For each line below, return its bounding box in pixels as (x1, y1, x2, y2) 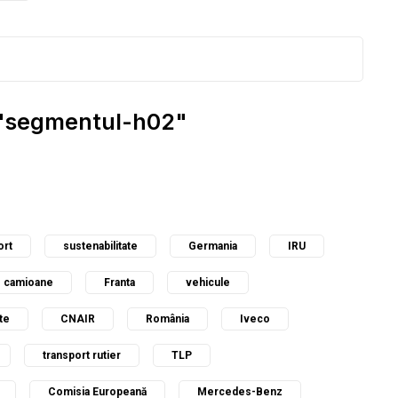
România (146, 313, 189, 325)
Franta (104, 276, 135, 289)
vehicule (186, 276, 230, 289)
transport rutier (43, 349, 121, 362)
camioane (4, 276, 53, 289)
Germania (188, 240, 237, 252)
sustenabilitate (63, 240, 138, 252)
